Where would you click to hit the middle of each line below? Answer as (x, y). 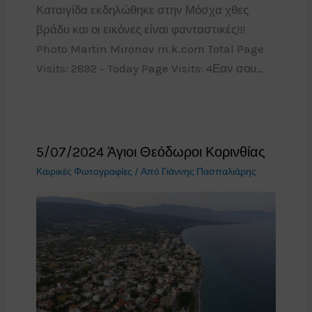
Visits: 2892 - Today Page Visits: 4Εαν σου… (149, 68)
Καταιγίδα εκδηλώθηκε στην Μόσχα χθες (142, 9)
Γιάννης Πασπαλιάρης (209, 171)
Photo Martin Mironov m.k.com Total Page (150, 48)
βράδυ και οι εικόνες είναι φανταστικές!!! (140, 29)
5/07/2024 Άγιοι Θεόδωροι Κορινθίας (150, 152)
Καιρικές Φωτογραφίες (84, 171)
